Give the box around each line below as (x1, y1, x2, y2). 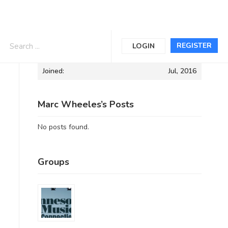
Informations (37, 39, 92, 51)
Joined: (42, 66, 64, 76)
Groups (37, 155, 69, 168)
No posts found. (37, 122, 89, 132)
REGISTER (177, 41, 212, 50)
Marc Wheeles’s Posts (37, 98, 134, 110)
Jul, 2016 (168, 66, 196, 76)
